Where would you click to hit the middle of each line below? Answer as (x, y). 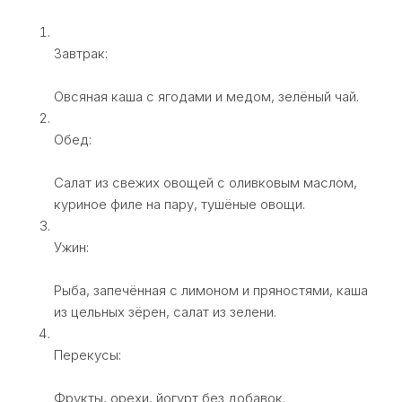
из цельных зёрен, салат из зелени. (165, 311)
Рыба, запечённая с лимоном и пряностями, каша (211, 290)
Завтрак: (81, 53)
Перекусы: (87, 354)
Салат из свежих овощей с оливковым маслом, (205, 182)
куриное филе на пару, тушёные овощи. (179, 204)
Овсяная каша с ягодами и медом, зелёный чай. (206, 96)
